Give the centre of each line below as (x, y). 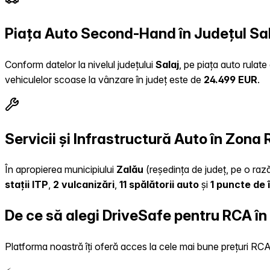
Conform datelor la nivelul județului (80, 64)
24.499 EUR (231, 79)
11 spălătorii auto (159, 185)
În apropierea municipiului (61, 170)
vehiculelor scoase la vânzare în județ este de (104, 79)
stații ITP (27, 185)
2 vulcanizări (84, 185)
